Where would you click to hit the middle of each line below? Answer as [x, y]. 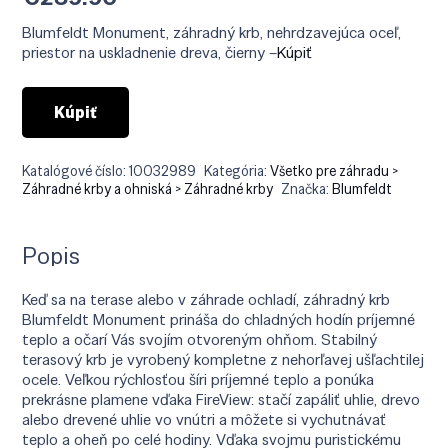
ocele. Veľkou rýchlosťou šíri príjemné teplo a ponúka [198, 379]
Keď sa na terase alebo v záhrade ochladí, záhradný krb [206, 299]
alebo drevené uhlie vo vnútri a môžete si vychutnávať [204, 419]
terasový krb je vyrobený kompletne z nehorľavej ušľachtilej [223, 359]
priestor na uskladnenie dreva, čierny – [150, 52]
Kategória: [237, 170]
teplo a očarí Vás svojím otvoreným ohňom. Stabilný [200, 339]
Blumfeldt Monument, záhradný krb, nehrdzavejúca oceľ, [212, 32]
